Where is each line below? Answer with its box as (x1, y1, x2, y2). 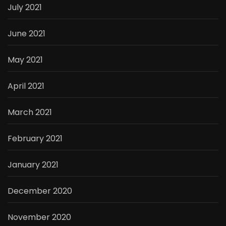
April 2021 (8, 80, 44, 92)
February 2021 (8, 132, 63, 144)
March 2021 (8, 106, 52, 118)
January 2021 (8, 158, 59, 171)
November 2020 (8, 211, 71, 223)
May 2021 (8, 53, 43, 66)
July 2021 (8, 1, 42, 13)
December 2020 (8, 185, 72, 197)
